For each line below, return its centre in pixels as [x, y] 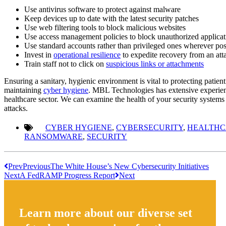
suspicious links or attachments [155, 64]
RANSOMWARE [53, 136]
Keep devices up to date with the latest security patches [111, 18]
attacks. [16, 108]
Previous [37, 166]
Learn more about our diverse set [106, 213]
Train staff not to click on [65, 64]
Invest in [39, 54]
